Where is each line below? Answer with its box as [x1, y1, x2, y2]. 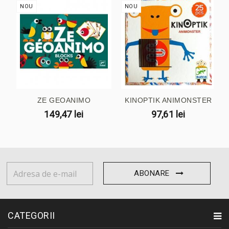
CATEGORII [8, 210, 55, 221]
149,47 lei [44, 108, 84, 120]
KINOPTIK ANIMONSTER [125, 96, 212, 104]
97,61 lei [151, 108, 186, 120]
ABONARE [134, 169, 170, 178]
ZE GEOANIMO [37, 96, 90, 104]
